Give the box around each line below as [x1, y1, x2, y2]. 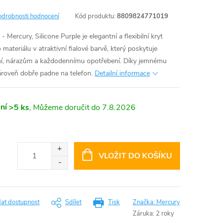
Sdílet [65, 198, 81, 207]
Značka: [133, 198, 156, 207]
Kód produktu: [75, 12, 115, 21]
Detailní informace [95, 69, 150, 78]
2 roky [156, 209, 174, 218]
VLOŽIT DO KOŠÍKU [98, 150, 172, 161]
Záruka [133, 209, 153, 218]
